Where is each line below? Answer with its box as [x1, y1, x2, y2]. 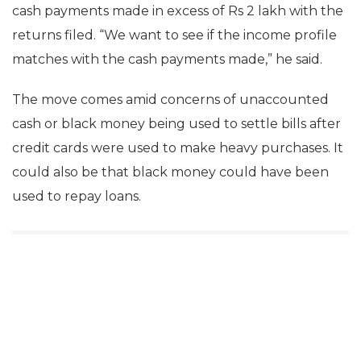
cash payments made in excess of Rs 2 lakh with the [12, 3, 343, 19]
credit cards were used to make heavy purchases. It [12, 140, 343, 156]
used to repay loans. [12, 189, 141, 204]
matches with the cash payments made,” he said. [12, 52, 322, 67]
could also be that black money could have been [12, 164, 329, 180]
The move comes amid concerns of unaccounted [12, 92, 329, 107]
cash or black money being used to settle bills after [12, 116, 341, 131]
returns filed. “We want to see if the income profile [12, 27, 337, 43]
